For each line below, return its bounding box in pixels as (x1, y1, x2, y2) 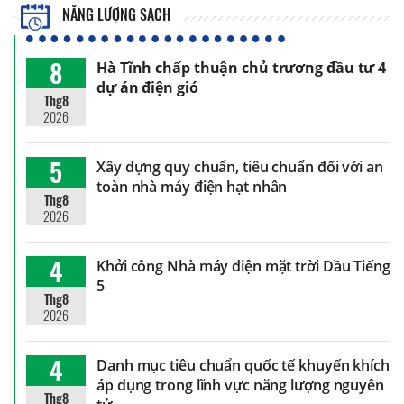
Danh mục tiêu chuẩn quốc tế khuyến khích (96, 354, 390, 375)
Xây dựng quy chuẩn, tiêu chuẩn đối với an (96, 156, 383, 177)
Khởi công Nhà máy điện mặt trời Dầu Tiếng (96, 255, 390, 276)
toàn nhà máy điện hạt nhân (96, 176, 288, 197)
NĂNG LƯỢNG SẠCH (59, 4, 171, 26)
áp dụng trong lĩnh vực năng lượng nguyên (96, 374, 384, 395)
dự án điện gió (96, 77, 198, 97)
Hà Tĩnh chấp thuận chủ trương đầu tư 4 (96, 57, 387, 78)
